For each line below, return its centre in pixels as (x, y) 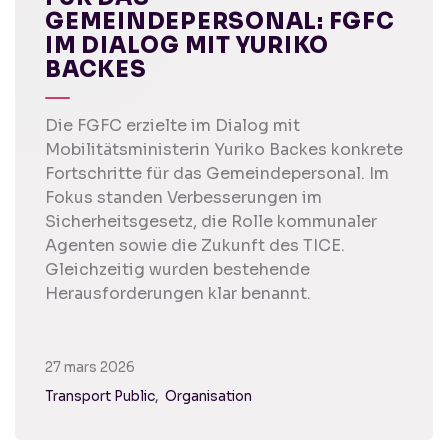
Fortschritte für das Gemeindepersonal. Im (217, 174)
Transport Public (100, 397)
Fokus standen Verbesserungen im (183, 198)
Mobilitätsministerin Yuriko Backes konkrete (224, 150)
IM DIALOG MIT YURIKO (187, 46)
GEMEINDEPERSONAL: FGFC (220, 22)
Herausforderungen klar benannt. (178, 294)
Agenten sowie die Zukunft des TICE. (195, 246)
